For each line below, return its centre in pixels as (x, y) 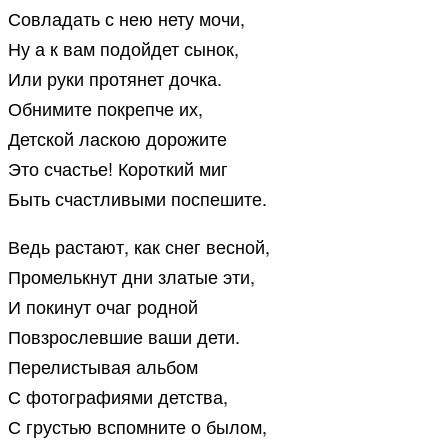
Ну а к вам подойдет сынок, (123, 48)
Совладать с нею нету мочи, (126, 18)
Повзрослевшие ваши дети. (124, 336)
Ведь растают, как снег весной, (139, 246)
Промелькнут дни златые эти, (131, 276)
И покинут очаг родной (103, 306)
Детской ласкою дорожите (117, 138)
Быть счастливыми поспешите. (137, 198)
